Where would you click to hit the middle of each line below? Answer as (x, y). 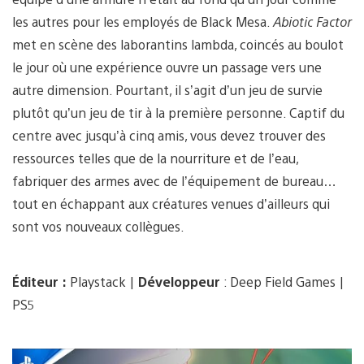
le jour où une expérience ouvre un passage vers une (167, 67)
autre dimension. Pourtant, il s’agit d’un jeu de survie (167, 89)
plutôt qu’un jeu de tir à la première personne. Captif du (178, 112)
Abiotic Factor (312, 21)
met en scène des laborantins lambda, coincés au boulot (178, 44)
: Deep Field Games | (284, 281)
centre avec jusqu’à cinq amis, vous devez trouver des (169, 135)
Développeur (181, 281)
